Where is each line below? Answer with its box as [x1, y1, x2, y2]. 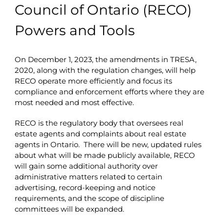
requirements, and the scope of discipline [14, 193, 164, 203]
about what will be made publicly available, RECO [14, 150, 195, 160]
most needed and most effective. [14, 97, 134, 107]
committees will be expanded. [14, 204, 124, 214]
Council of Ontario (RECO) [14, 1, 192, 18]
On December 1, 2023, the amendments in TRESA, [14, 54, 197, 64]
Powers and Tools [14, 22, 135, 39]
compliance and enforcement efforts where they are [14, 87, 204, 96]
